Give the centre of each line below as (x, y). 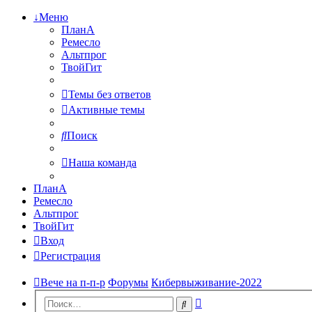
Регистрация (70, 256)
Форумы (128, 282)
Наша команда (102, 163)
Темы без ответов (110, 94)
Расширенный (235, 300)
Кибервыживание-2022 (206, 282)
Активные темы (107, 110)
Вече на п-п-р (73, 282)
